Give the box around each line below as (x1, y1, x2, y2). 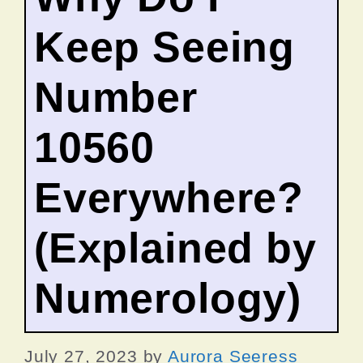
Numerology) (34, 274, 302, 322)
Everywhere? (34, 173, 305, 221)
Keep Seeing (34, 23, 296, 70)
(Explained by (34, 224, 317, 271)
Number (34, 73, 198, 121)
